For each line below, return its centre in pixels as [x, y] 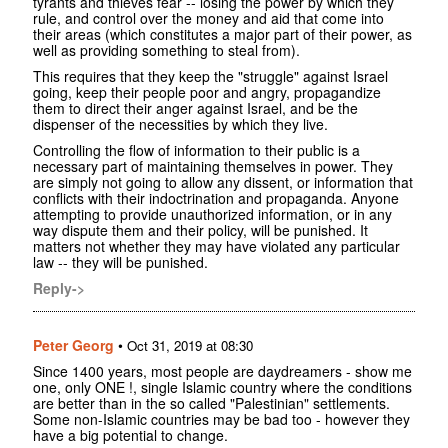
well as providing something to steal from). [166, 49]
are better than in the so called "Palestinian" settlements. [211, 402]
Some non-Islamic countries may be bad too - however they [221, 418]
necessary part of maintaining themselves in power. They [213, 165]
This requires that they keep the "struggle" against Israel [210, 75]
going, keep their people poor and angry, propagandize [207, 91]
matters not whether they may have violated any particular [216, 245]
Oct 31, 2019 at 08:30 [190, 345]
